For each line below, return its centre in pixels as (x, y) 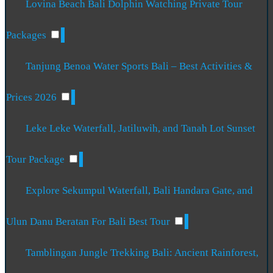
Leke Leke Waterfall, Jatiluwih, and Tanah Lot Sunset (141, 129)
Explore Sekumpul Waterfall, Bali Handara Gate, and (140, 191)
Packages (27, 35)
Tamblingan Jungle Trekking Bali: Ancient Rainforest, (142, 253)
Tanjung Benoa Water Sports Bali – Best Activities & (139, 66)
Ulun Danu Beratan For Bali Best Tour (89, 222)
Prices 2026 (33, 97)
